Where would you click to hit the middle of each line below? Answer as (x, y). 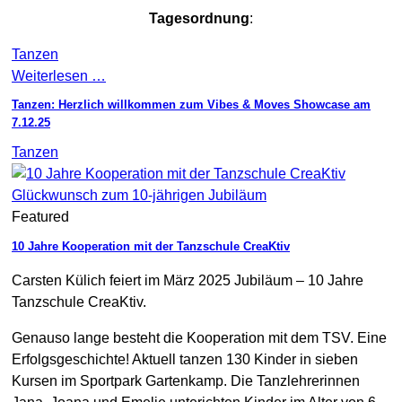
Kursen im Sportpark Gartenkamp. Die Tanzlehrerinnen (186, 380)
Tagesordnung (199, 18)
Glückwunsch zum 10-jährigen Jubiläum (139, 196)
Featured (40, 217)
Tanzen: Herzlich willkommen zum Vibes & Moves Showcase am (191, 105)
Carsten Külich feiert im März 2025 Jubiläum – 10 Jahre (188, 280)
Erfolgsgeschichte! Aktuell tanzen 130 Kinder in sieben (185, 359)
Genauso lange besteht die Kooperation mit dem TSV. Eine (199, 337)
